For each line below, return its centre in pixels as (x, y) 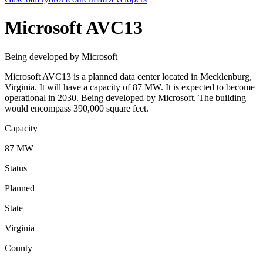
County (18, 248)
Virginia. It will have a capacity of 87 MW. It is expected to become (130, 87)
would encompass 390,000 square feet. (77, 108)
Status (16, 168)
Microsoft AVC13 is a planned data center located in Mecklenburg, (128, 76)
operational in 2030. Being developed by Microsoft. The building (125, 97)
